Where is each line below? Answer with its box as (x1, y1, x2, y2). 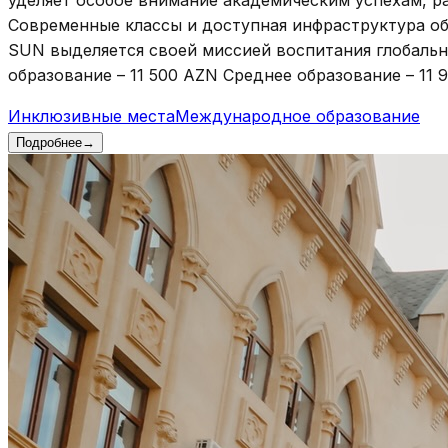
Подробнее (16, 134, 82, 150)
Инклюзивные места (8, 105, 175, 126)
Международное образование (175, 105, 420, 126)
